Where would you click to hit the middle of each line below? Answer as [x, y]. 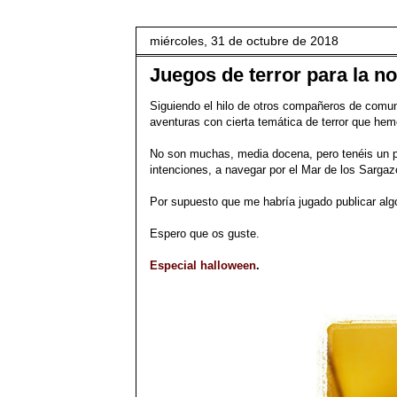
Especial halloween [203, 265]
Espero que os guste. [205, 234]
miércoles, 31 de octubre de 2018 [244, 41]
